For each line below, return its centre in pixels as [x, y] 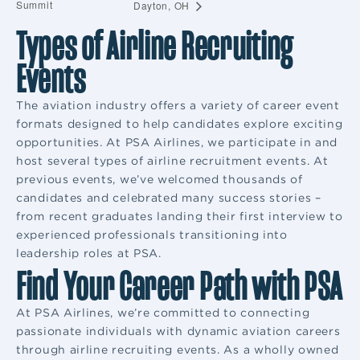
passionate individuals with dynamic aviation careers [178, 331]
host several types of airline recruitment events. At [172, 161]
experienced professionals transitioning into [152, 235]
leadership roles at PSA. [89, 254]
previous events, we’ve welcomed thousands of [160, 180]
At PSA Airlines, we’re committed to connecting [163, 313]
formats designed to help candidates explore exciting [180, 124]
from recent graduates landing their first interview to [180, 217]
